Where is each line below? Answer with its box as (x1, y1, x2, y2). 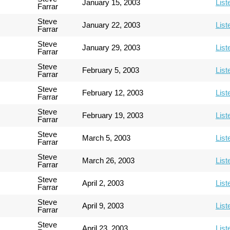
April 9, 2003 (82, 201, 124, 210)
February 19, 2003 (82, 111, 144, 120)
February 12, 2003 (82, 88, 144, 97)
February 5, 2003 (82, 66, 140, 74)
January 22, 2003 (82, 21, 141, 29)
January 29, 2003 (82, 43, 141, 52)
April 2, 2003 (82, 179, 124, 187)
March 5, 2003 (82, 133, 131, 142)
